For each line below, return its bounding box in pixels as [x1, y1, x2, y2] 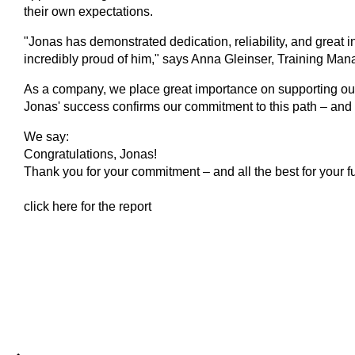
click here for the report [24, 199, 151, 213]
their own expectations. [24, 4, 153, 18]
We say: [24, 129, 69, 143]
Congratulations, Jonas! [24, 147, 157, 161]
